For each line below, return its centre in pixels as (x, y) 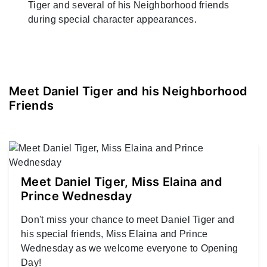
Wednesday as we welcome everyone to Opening (130, 249)
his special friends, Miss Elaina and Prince (114, 234)
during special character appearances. (115, 20)
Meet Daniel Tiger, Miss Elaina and (122, 182)
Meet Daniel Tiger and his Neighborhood (128, 91)
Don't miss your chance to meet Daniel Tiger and (128, 220)
